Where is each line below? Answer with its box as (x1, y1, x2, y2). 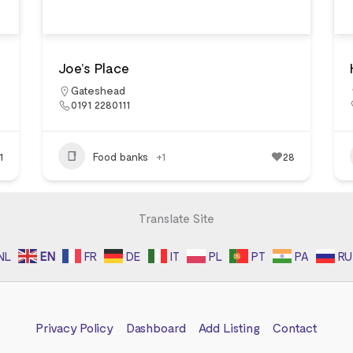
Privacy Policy (35, 320, 113, 335)
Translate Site (139, 210, 214, 225)
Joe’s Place (58, 59, 129, 76)
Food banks (93, 149, 148, 163)
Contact (272, 320, 318, 335)
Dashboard (125, 320, 186, 335)
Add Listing (198, 320, 260, 335)
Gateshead (71, 84, 125, 97)
